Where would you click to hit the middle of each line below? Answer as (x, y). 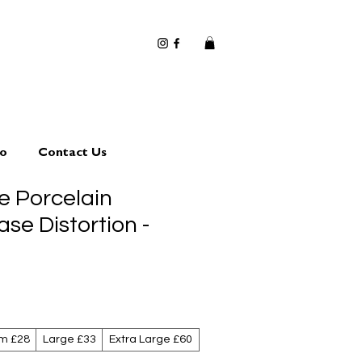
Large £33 (69, 339)
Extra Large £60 (151, 339)
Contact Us (72, 154)
